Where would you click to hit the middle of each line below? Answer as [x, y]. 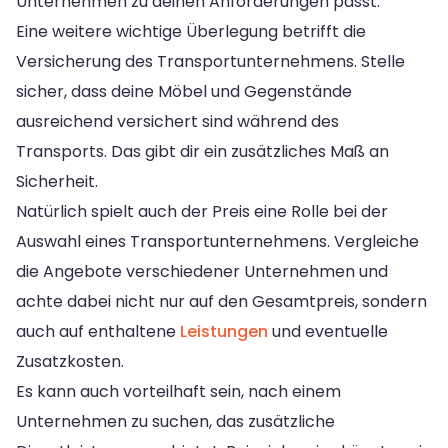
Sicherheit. [57, 181]
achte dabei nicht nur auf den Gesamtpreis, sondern [221, 301]
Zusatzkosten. [70, 361]
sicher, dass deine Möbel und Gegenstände [184, 91]
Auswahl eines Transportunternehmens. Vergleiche [217, 241]
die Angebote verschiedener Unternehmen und [202, 271]
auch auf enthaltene [98, 331]
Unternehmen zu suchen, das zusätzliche [175, 421]
